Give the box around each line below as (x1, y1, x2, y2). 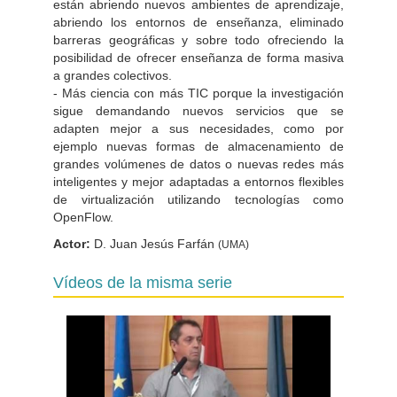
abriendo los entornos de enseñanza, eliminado (53, 14, 344, 29)
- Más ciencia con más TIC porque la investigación (53, 85, 344, 100)
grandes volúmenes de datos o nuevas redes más (53, 156, 344, 171)
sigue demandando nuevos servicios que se (53, 103, 344, 118)
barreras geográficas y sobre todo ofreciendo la (53, 32, 344, 47)
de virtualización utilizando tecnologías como (53, 191, 344, 206)
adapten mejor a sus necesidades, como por (53, 121, 344, 136)
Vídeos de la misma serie (53, 273, 232, 292)
